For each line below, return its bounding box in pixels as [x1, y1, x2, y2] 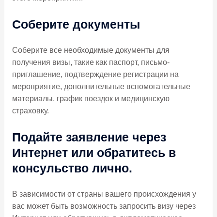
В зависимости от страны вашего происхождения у [12, 189, 196, 198]
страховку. [12, 107, 49, 115]
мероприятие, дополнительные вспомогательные [12, 82, 190, 91]
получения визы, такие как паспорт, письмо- [12, 58, 170, 67]
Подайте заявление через [12, 130, 166, 144]
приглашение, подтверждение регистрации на [12, 70, 179, 79]
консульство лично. [12, 161, 132, 175]
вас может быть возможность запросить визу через [12, 201, 196, 210]
